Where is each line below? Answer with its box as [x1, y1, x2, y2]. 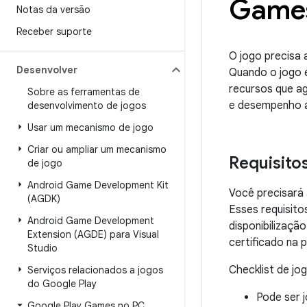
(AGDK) [27, 193, 60, 205]
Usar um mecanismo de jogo [27, 121, 153, 134]
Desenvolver [16, 64, 77, 76]
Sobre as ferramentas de [27, 86, 140, 98]
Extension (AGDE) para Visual [27, 228, 159, 241]
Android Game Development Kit [27, 179, 169, 191]
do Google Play [27, 278, 97, 290]
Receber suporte [16, 25, 92, 38]
